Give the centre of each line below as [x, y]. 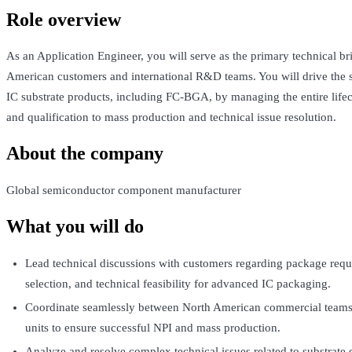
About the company [85, 154]
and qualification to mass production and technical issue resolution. [171, 117]
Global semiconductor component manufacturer [124, 191]
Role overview [64, 19]
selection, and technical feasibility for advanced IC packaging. [178, 284]
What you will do [75, 227]
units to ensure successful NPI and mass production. [153, 328]
